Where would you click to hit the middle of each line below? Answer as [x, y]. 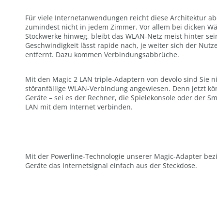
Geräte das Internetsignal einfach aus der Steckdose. [111, 165]
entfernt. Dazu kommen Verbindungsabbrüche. [102, 54]
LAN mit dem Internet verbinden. [79, 107]
